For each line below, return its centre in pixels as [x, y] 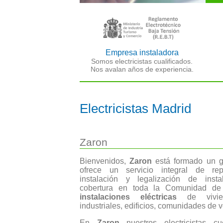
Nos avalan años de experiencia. [142, 69]
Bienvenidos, [105, 161]
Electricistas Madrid [135, 108]
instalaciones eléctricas [128, 197]
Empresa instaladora [142, 53]
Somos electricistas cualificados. [142, 61]
